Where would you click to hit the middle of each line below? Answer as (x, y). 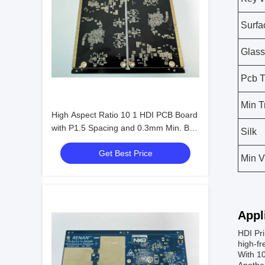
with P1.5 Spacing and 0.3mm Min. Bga (125, 128)
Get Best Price (125, 153)
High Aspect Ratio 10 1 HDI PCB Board (125, 115)
